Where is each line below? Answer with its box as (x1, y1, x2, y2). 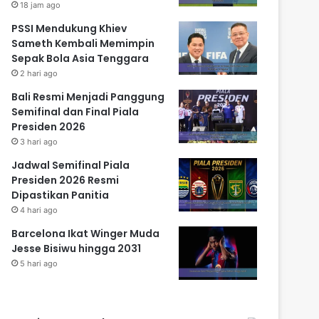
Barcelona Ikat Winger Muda (11, 226, 160, 241)
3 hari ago (20, 137, 58, 147)
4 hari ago (20, 205, 58, 216)
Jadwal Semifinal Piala (11, 158, 130, 173)
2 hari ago (20, 68, 58, 79)
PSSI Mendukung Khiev (11, 21, 127, 36)
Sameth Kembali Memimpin (11, 36, 155, 51)
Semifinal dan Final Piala (11, 105, 140, 120)
